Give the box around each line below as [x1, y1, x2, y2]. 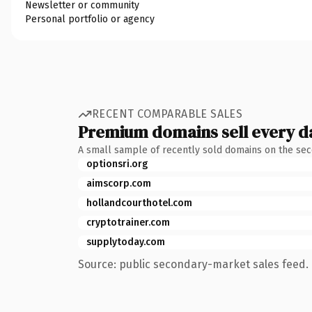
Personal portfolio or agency [25, 13, 155, 25]
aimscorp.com [86, 177, 151, 189]
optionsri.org [86, 157, 148, 170]
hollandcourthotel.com [86, 196, 192, 209]
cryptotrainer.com [86, 216, 170, 228]
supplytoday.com [86, 235, 165, 248]
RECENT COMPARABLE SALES [92, 107, 243, 120]
